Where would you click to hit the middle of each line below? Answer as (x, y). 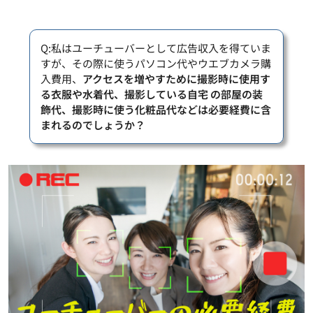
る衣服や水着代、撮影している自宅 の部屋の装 (152, 94)
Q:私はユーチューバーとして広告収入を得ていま (156, 48)
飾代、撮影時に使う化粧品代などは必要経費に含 (156, 109)
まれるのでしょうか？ (93, 124)
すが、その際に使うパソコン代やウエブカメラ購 (156, 63)
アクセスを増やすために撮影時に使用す (176, 78)
